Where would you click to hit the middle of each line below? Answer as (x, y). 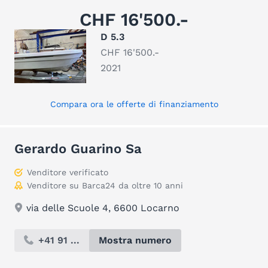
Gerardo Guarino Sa (78, 149)
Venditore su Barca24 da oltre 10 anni (105, 185)
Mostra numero (135, 240)
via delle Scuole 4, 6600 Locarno (103, 208)
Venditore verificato (68, 172)
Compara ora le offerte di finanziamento (134, 104)
